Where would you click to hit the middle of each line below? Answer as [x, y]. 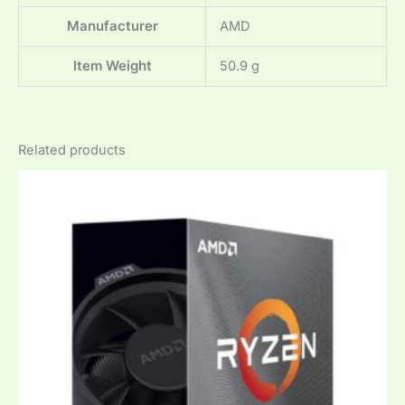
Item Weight [112, 66]
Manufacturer [112, 27]
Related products [72, 150]
